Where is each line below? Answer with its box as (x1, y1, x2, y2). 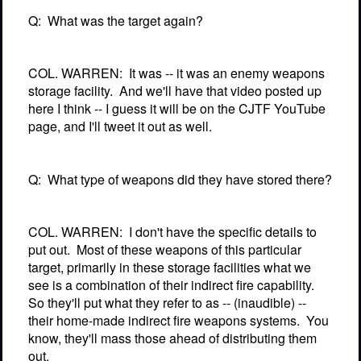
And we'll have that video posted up (119, 81, 322, 101)
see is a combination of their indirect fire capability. (28, 275, 314, 294)
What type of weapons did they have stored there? (48, 169, 332, 189)
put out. (28, 239, 70, 259)
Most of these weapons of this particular (77, 239, 301, 259)
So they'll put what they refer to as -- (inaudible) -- (28, 293, 306, 312)
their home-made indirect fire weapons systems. (28, 310, 300, 330)
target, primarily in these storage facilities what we (28, 257, 311, 276)
